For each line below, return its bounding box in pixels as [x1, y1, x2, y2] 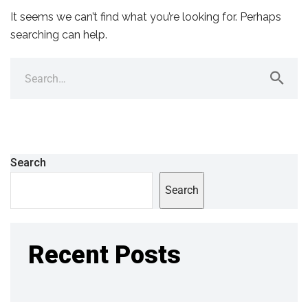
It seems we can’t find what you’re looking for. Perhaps [10, 10, 281, 23]
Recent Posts [28, 241, 181, 269]
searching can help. [10, 28, 107, 41]
